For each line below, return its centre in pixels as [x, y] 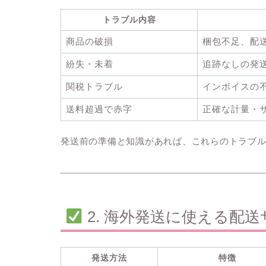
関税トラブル [94, 87]
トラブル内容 [129, 20]
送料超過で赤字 [99, 109]
